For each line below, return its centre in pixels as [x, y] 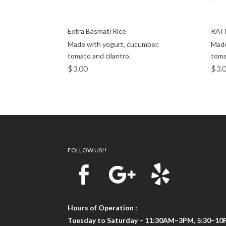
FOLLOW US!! [88, 150]
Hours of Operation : [103, 208]
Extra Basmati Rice [97, 31]
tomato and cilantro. [99, 55]
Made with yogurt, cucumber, [114, 44]
